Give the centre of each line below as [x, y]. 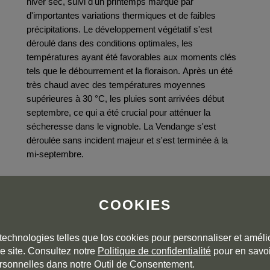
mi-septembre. [55, 154]
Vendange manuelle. [66, 197]
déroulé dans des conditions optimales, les [110, 43]
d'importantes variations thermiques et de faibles [121, 15]
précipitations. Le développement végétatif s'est [119, 29]
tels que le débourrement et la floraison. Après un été [130, 71]
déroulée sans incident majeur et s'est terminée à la [127, 140]
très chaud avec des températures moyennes [116, 85]
